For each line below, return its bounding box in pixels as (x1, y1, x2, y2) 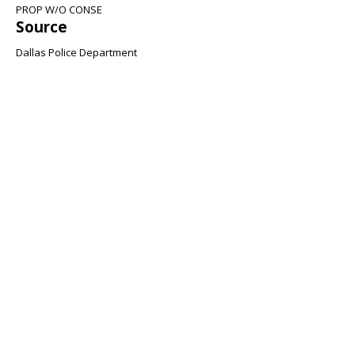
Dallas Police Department (16, 45, 137, 59)
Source (16, 17, 67, 36)
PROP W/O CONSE (16, 2, 102, 17)
